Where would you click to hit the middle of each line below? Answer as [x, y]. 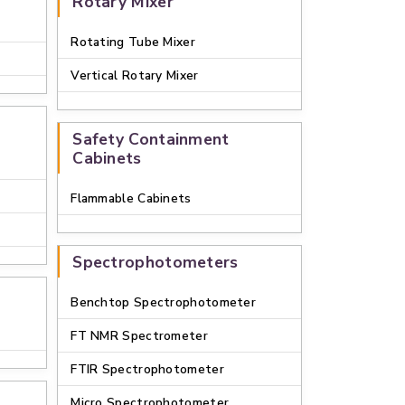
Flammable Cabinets [131, 198]
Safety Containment [151, 139]
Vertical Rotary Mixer [135, 75]
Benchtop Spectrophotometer [164, 302]
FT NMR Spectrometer [139, 336]
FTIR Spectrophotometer [147, 369]
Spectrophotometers [155, 262]
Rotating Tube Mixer [133, 42]
